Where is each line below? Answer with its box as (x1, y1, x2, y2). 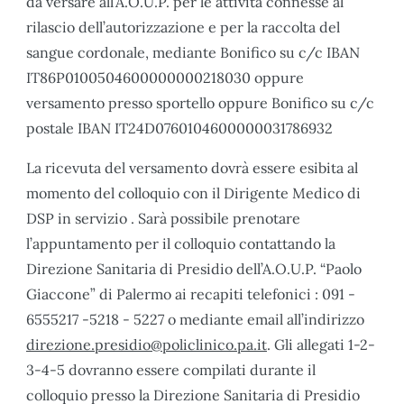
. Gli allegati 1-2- (267, 335, 375, 353)
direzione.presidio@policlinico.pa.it (26, 335, 267, 353)
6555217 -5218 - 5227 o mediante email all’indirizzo (26, 309, 364, 328)
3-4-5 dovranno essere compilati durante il (26, 360, 316, 379)
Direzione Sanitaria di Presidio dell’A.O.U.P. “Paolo (26, 259, 362, 278)
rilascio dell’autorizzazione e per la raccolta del (26, 17, 340, 36)
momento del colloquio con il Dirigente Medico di (26, 183, 361, 202)
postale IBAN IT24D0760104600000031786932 (26, 118, 333, 137)
